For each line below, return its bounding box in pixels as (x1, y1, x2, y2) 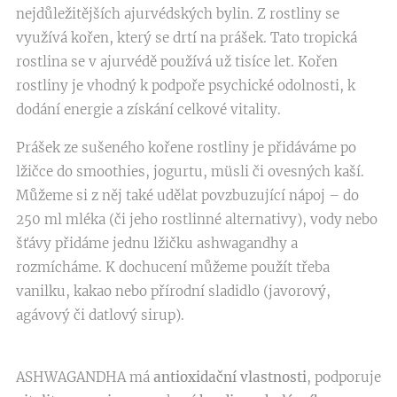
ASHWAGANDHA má (16, 368, 153, 385)
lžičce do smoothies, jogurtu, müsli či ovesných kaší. (16, 162, 364, 180)
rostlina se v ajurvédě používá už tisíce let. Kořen (16, 52, 338, 70)
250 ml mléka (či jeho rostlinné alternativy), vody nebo (16, 210, 378, 228)
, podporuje (307, 368, 381, 385)
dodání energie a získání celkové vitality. (16, 100, 281, 118)
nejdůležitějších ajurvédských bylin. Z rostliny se (16, 4, 339, 22)
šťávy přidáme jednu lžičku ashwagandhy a (16, 234, 298, 252)
